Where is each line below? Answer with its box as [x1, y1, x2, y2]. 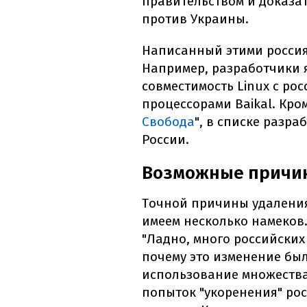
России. [142, 132, 189, 148]
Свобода [142, 114, 195, 130]
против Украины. [142, 11, 249, 27]
